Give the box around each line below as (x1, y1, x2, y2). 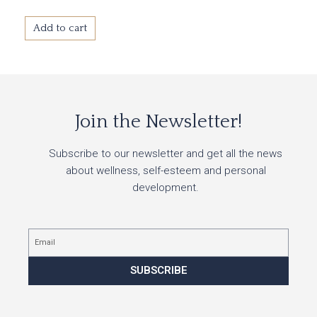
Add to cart (33, 23, 87, 35)
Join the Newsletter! (75, 110, 242, 132)
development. (132, 180, 199, 194)
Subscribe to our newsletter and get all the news (49, 146, 282, 160)
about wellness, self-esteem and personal (65, 163, 266, 177)
